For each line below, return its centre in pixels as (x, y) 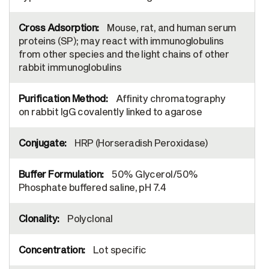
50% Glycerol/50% (154, 174)
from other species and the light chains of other (124, 54)
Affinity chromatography (170, 98)
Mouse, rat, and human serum (171, 28)
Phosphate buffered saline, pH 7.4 (92, 187)
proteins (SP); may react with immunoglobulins (121, 41)
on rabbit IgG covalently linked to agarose (110, 112)
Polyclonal (89, 219)
